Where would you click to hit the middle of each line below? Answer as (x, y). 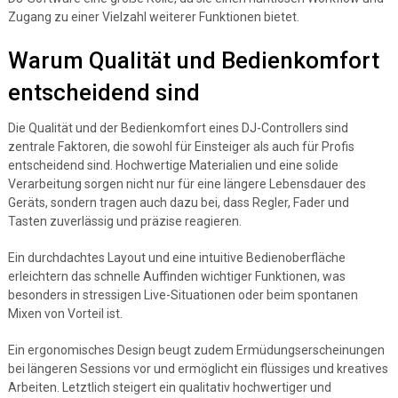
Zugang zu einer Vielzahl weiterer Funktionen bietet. (153, 17)
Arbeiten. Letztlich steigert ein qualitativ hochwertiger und (169, 387)
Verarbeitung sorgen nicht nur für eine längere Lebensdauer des (187, 184)
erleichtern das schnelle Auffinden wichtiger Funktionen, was (176, 276)
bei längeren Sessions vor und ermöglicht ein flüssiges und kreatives (198, 369)
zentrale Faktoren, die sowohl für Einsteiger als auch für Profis (181, 147)
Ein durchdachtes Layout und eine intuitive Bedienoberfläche (176, 258)
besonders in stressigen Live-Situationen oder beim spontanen (183, 295)
